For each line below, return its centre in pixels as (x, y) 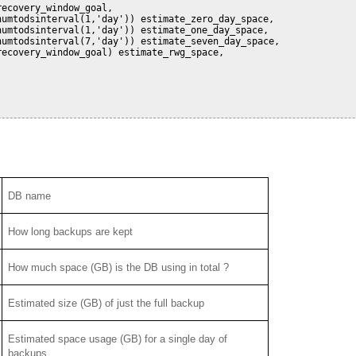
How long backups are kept (71, 231)
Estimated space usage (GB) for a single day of (118, 339)
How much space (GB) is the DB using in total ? (119, 267)
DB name (30, 195)
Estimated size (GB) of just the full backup (106, 303)
